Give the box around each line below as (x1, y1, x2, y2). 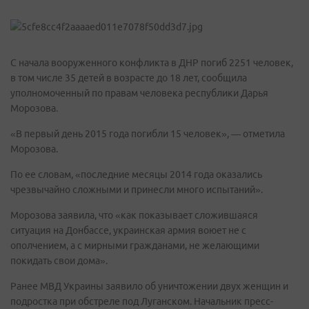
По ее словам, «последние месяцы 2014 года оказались (10, 169, 262, 180)
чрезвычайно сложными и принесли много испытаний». (10, 184, 263, 195)
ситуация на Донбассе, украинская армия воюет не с (10, 225, 246, 236)
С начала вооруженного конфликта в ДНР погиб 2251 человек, (10, 57, 293, 68)
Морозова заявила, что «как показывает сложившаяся (10, 210, 258, 221)
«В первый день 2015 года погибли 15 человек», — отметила (10, 128, 285, 139)
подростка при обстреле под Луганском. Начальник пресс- (10, 296, 273, 307)
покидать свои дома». (10, 255, 108, 266)
